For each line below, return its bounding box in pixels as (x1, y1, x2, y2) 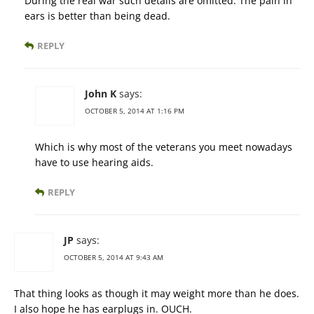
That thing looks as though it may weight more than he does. (14, 286, 299, 300)
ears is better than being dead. (25, 8, 170, 22)
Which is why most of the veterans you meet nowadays (35, 139, 292, 153)
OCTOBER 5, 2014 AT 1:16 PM (85, 105, 184, 116)
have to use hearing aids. (35, 155, 153, 169)
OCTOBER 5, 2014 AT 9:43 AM (64, 252, 163, 262)
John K (85, 86, 116, 100)
